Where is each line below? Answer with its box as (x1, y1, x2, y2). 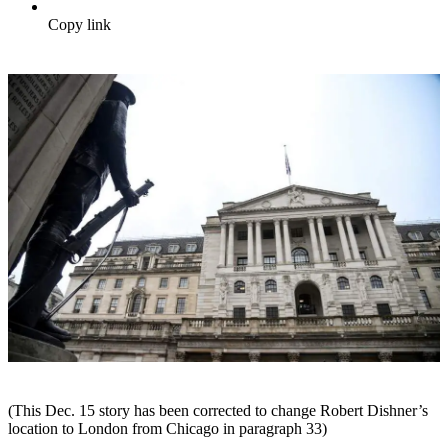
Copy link (48, 16, 111, 34)
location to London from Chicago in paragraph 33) (8, 419, 327, 437)
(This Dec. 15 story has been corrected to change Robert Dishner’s (8, 401, 428, 419)
